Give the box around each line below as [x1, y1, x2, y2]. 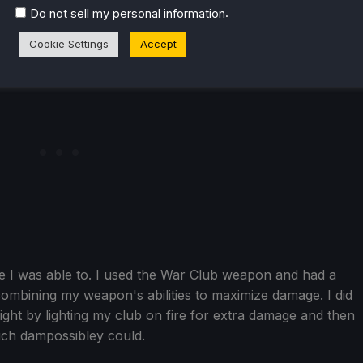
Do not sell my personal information [30, 6, 225, 21]
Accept [140, 36, 177, 50]
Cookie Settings [29, 36, 109, 50]
